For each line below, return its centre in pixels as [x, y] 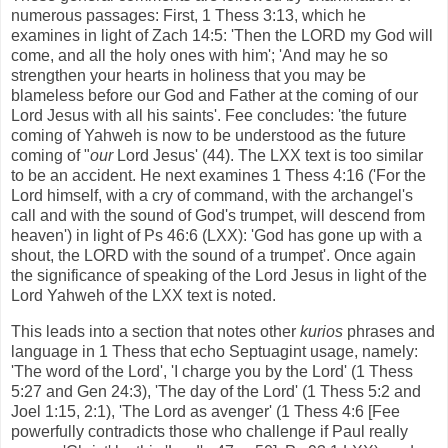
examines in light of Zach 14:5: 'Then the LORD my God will [222, 35]
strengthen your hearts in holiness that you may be [188, 75]
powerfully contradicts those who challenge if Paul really [209, 431]
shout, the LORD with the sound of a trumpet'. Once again [213, 255]
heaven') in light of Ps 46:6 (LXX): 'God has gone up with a [216, 235]
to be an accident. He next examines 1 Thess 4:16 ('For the [218, 175]
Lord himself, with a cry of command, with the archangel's [212, 195]
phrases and [389, 331]
